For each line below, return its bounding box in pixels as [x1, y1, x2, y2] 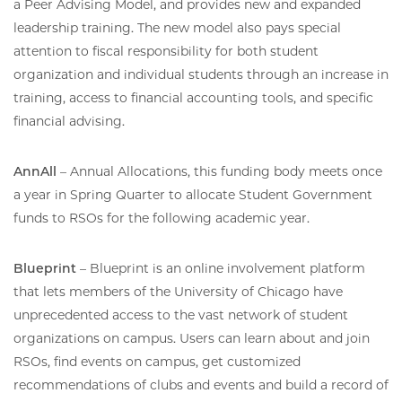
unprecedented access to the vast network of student [13, 306, 348, 323]
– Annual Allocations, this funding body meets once [57, 162, 382, 179]
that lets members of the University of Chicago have [13, 283, 343, 300]
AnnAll [13, 162, 57, 179]
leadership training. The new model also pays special [13, 19, 341, 36]
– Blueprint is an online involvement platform [76, 259, 365, 276]
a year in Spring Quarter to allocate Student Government [13, 186, 372, 203]
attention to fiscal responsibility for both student [13, 42, 319, 59]
